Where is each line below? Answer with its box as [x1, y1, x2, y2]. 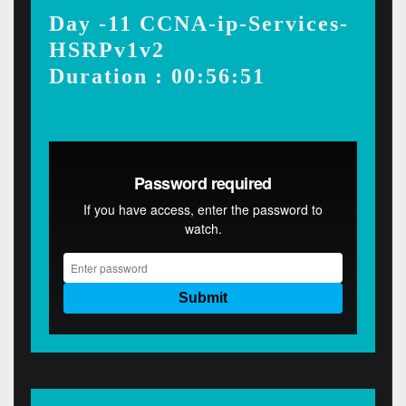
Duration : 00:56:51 [48, 63, 266, 89]
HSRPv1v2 [48, 37, 165, 63]
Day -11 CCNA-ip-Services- [48, 11, 349, 36]
